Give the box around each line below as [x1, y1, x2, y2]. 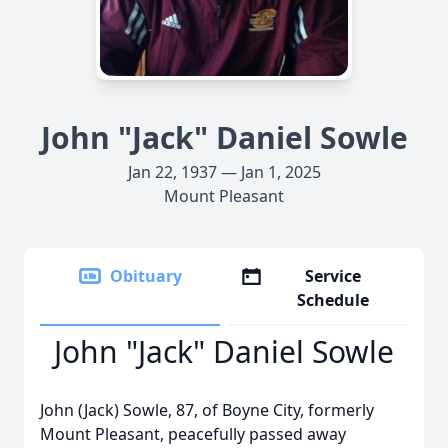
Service [305, 265, 362, 287]
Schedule [297, 289, 370, 311]
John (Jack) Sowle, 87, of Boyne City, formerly [40, 399, 374, 421]
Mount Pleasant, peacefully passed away [40, 423, 346, 445]
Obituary [110, 265, 182, 287]
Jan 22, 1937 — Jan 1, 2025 [127, 161, 321, 183]
